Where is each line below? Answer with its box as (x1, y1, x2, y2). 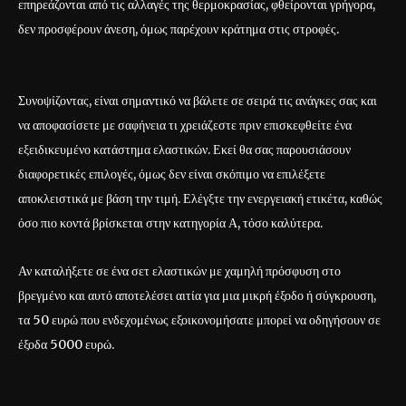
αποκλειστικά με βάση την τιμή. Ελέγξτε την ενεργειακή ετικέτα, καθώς (18, 189, 382, 207)
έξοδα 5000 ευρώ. (18, 335, 114, 353)
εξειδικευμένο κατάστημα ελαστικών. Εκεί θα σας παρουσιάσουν (18, 140, 351, 158)
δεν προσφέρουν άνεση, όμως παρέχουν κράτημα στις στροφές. (18, 20, 339, 37)
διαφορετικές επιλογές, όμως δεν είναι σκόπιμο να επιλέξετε (18, 165, 325, 182)
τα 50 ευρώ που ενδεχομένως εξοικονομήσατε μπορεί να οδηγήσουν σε (18, 311, 381, 328)
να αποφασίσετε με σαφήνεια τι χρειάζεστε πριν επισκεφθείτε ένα (18, 116, 352, 133)
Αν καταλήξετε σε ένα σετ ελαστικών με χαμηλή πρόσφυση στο (18, 262, 341, 279)
